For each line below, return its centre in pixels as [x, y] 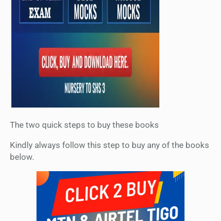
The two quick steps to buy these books [84, 125]
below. [22, 157]
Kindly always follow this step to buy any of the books [110, 145]
